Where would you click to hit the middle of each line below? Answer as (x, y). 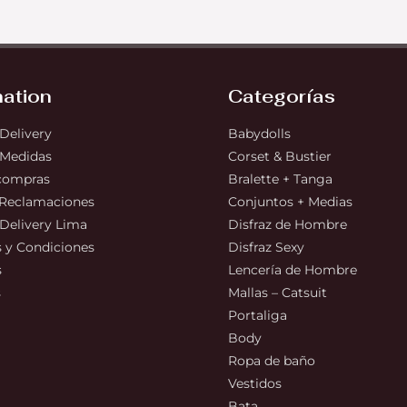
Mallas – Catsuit (277, 293)
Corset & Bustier (279, 157)
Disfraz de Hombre (287, 225)
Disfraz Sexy (266, 248)
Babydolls (259, 134)
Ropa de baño (271, 361)
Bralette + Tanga (280, 179)
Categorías (281, 97)
